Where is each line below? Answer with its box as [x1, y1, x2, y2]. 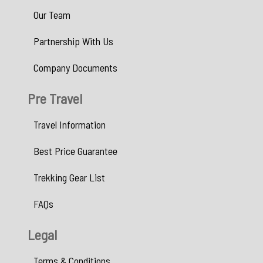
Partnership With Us [33, 35, 113, 48]
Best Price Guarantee [33, 144, 117, 158]
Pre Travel [28, 90, 82, 107]
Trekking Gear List [33, 171, 105, 184]
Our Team [33, 8, 70, 22]
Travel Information [33, 118, 106, 131]
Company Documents [33, 61, 117, 75]
